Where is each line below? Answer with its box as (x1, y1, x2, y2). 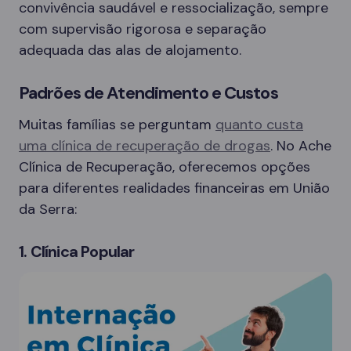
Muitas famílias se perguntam (19, 114, 215, 134)
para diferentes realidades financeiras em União (19, 178, 330, 197)
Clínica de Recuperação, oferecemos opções (19, 157, 310, 176)
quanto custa (215, 114, 303, 134)
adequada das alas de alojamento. (19, 40, 241, 60)
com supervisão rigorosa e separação (19, 19, 266, 38)
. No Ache (270, 136, 331, 155)
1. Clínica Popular (19, 241, 135, 262)
